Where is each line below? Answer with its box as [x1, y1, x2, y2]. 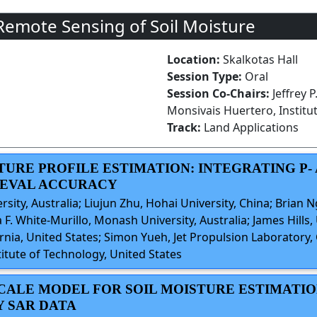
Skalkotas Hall [223, 52, 298, 67]
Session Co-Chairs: [167, 86, 272, 101]
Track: [167, 120, 204, 135]
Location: [167, 52, 223, 67]
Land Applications [204, 120, 299, 135]
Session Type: [167, 69, 245, 84]
